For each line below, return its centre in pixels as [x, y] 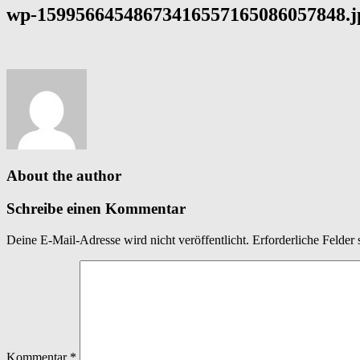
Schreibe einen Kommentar [96, 209]
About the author [64, 176]
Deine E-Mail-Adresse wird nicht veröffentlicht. [128, 239]
